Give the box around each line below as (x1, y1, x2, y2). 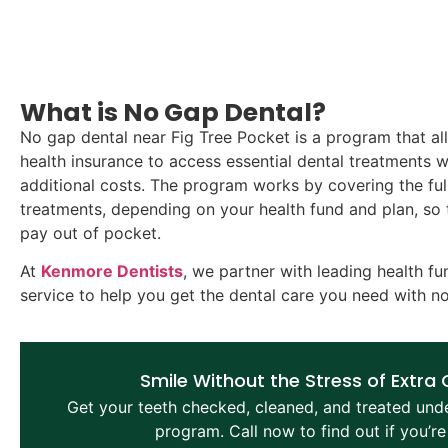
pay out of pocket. (20, 222, 161, 243)
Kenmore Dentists (41, 261, 183, 282)
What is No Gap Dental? (20, 94, 326, 130)
